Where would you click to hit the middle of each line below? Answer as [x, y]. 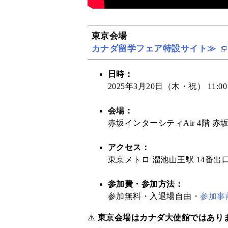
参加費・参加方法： [146, 184]
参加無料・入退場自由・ [154, 196]
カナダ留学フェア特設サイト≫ [155, 48]
